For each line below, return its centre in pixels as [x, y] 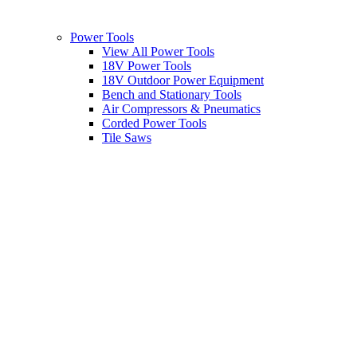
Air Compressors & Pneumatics [181, 109]
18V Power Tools [147, 66]
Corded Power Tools [154, 124]
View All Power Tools [158, 52]
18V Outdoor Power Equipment [183, 80]
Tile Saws [127, 138]
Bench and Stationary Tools [172, 95]
